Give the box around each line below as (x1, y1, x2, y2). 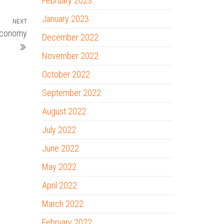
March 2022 (41, 198, 83, 209)
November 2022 (41, 50, 98, 61)
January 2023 (41, 13, 89, 24)
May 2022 (41, 161, 76, 172)
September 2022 (41, 87, 101, 98)
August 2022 (41, 106, 86, 116)
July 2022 (41, 124, 76, 135)
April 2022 (41, 180, 77, 190)
